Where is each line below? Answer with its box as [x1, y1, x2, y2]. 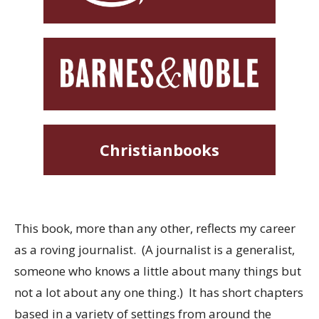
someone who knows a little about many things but [14, 263, 301, 280]
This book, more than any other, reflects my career [14, 220, 296, 237]
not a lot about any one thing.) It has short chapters [14, 284, 303, 301]
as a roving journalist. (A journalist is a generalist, [14, 241, 295, 258]
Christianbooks [100, 138, 219, 160]
